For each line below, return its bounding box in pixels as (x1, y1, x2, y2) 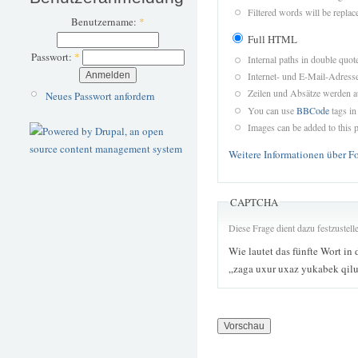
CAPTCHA (230, 194, 278, 209)
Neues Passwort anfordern (45, 88, 155, 103)
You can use (247, 103, 296, 117)
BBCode (296, 103, 329, 117)
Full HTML (245, 32, 297, 47)
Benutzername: (70, 14, 139, 30)
